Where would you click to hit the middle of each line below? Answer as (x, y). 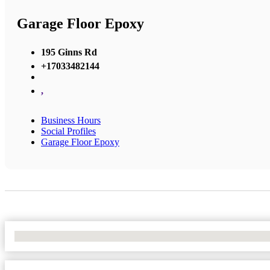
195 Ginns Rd (69, 52)
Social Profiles (68, 131)
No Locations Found (54, 236)
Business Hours (71, 120)
